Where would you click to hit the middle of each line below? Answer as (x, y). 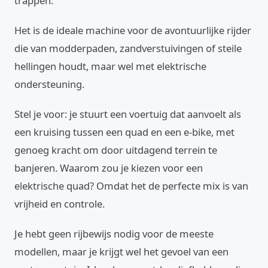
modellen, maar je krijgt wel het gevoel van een (121, 252)
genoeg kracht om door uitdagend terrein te (116, 150)
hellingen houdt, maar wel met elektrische (110, 66)
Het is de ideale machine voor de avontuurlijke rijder (133, 30)
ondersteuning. (49, 84)
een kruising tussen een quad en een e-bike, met (124, 132)
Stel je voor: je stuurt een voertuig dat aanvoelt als (128, 114)
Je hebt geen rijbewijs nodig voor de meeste (114, 234)
